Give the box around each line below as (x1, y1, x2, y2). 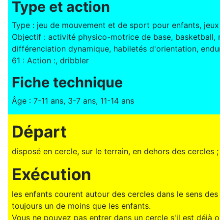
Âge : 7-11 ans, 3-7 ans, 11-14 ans (12, 96, 134, 106)
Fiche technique (12, 74, 123, 91)
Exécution (12, 165, 91, 185)
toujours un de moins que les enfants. (12, 201, 151, 211)
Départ (12, 122, 67, 142)
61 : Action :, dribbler (12, 55, 89, 66)
